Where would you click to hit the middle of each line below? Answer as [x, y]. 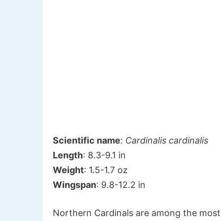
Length [68, 155]
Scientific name [87, 141]
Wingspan [74, 185]
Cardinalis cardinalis [167, 141]
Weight [68, 170]
